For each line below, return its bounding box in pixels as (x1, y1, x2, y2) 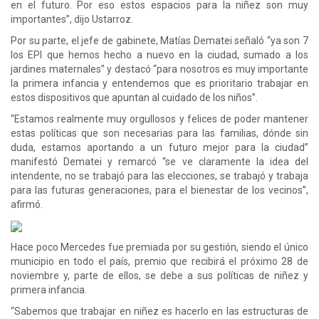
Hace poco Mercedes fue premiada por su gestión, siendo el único (11, 241, 308, 253)
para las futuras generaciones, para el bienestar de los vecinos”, (11, 184, 308, 196)
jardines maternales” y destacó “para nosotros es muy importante (11, 63, 308, 75)
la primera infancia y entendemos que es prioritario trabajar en (11, 77, 308, 89)
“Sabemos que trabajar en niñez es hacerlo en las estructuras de (11, 305, 308, 317)
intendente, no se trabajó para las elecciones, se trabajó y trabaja (11, 169, 308, 182)
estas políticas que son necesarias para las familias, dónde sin (11, 127, 308, 139)
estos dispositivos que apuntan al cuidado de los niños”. (11, 91, 258, 103)
